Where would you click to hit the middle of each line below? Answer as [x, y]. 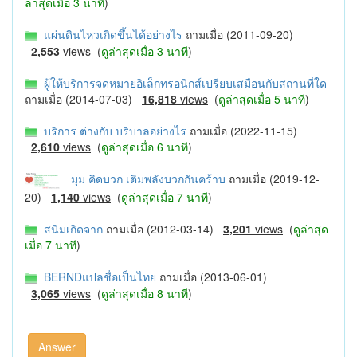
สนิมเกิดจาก [72, 229]
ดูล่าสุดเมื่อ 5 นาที [262, 98]
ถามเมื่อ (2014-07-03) [83, 98]
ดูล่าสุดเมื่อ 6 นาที [145, 147]
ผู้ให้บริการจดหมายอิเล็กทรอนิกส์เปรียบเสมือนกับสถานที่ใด [182, 82]
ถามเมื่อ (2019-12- [274, 179]
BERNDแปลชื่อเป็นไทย [98, 277]
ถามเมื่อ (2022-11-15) [243, 130]
